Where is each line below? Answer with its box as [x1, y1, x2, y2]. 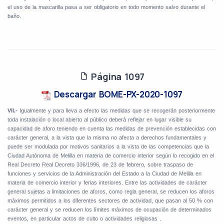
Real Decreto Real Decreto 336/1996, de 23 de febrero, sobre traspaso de [7, 161, 193, 168]
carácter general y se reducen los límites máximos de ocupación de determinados [7, 206, 211, 213]
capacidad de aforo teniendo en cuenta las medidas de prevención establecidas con [7, 125, 216, 132]
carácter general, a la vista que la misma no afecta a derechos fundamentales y [7, 134, 206, 141]
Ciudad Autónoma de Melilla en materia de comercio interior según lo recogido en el [7, 152, 214, 159]
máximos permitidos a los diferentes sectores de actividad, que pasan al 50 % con [7, 197, 213, 204]
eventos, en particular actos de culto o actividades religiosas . [7, 215, 161, 222]
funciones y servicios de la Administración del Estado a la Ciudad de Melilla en [7, 170, 201, 177]
